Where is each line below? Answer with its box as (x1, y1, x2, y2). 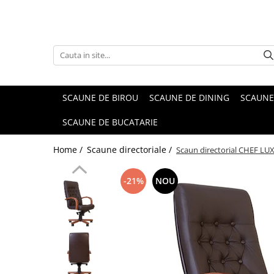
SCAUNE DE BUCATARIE (62, 116, 158, 128)
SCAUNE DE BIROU (62, 92, 138, 103)
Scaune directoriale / (87, 144, 174, 155)
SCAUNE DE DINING (149, 92, 229, 103)
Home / (53, 144, 85, 155)
